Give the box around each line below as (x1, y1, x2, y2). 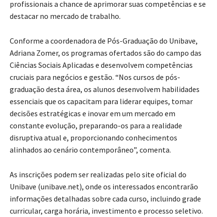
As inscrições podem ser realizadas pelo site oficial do (10, 169, 186, 179)
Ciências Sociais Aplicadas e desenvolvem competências (10, 60, 193, 70)
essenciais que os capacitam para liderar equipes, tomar (10, 96, 193, 106)
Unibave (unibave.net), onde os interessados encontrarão (10, 181, 198, 191)
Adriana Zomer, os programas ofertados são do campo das (10, 47, 201, 58)
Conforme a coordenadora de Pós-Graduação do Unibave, (10, 35, 198, 46)
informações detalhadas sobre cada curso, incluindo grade (10, 193, 201, 203)
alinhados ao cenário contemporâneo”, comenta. (10, 144, 171, 155)
